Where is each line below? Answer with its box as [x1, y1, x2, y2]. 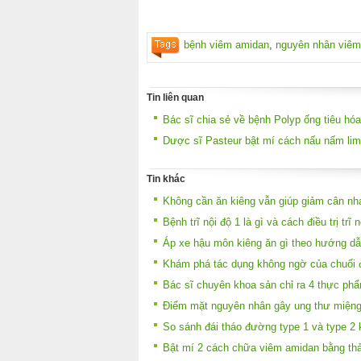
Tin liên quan [147, 92, 204, 103]
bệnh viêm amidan [184, 38, 269, 51]
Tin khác [147, 172, 185, 185]
